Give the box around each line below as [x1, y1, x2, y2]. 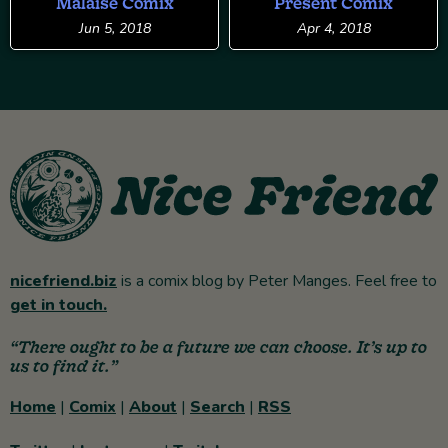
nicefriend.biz [10, 270, 117, 293]
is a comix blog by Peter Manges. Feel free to [117, 270, 437, 293]
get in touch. [10, 294, 107, 317]
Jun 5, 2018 [78, 19, 151, 39]
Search [190, 396, 245, 419]
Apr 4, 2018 [296, 19, 371, 39]
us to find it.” [10, 356, 118, 376]
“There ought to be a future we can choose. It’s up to [10, 337, 427, 357]
